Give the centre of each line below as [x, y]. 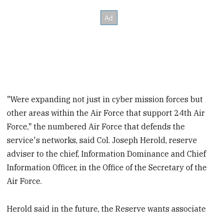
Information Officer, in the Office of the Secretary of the [107, 168]
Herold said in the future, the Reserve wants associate [107, 209]
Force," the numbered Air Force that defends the [96, 127]
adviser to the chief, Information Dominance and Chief [107, 154]
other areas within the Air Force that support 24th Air [106, 113]
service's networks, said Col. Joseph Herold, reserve [102, 140]
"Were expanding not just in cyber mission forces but [105, 100]
